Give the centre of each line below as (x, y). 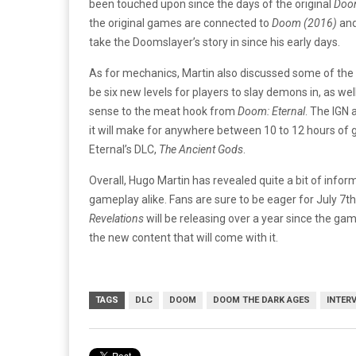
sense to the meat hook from (163, 111)
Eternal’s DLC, (123, 149)
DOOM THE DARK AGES (261, 300)
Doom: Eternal (271, 111)
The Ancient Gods (200, 149)
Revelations (116, 218)
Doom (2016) (304, 23)
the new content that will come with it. (184, 237)
